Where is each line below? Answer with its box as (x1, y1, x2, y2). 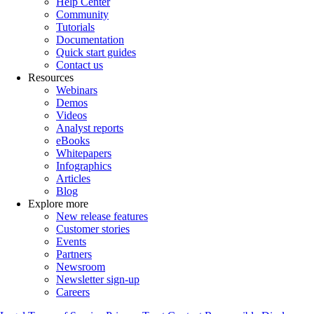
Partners (56, 247, 92, 260)
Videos (56, 109, 87, 121)
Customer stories (56, 222, 130, 235)
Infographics (56, 159, 111, 172)
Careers (56, 285, 90, 298)
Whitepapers (56, 146, 111, 159)
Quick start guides (56, 46, 136, 58)
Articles (56, 172, 90, 184)
